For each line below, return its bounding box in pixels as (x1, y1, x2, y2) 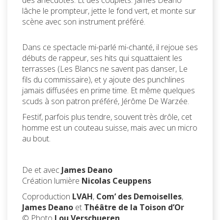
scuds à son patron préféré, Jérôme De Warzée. (22, 96, 189, 107)
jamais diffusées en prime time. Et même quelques (22, 85, 195, 96)
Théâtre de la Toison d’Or (84, 202, 184, 213)
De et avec (22, 165, 61, 176)
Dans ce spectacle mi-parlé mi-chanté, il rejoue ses (22, 42, 198, 53)
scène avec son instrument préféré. (22, 16, 145, 27)
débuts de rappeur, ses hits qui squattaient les (22, 53, 182, 64)
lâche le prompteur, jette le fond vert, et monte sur (22, 5, 196, 17)
